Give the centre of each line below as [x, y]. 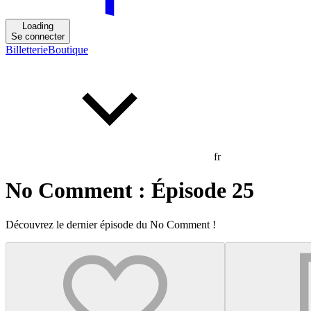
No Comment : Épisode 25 [130, 191]
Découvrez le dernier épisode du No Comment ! [111, 224]
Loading [38, 26]
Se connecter [38, 36]
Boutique [68, 50]
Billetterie [27, 50]
